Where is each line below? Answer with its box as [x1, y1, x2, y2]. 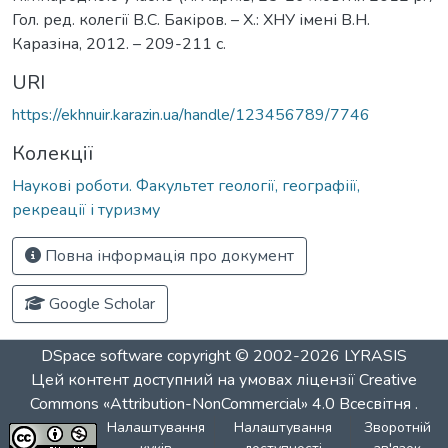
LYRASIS [344, 345, 407, 367]
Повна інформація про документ [41, 244, 294, 267]
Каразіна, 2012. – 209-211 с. [12, 32, 226, 55]
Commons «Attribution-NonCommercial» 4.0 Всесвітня [30, 393, 415, 415]
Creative [359, 369, 417, 391]
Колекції [12, 139, 93, 167]
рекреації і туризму [12, 198, 160, 221]
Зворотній [364, 418, 432, 437]
